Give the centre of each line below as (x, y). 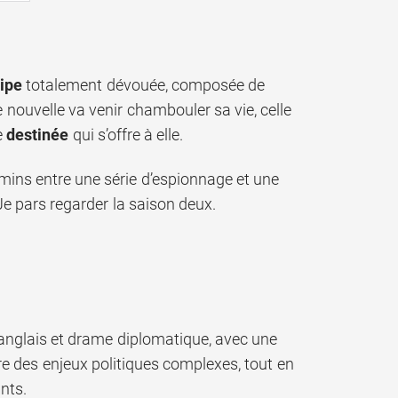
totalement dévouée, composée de (144, 84)
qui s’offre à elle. (126, 134)
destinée (38, 134)
